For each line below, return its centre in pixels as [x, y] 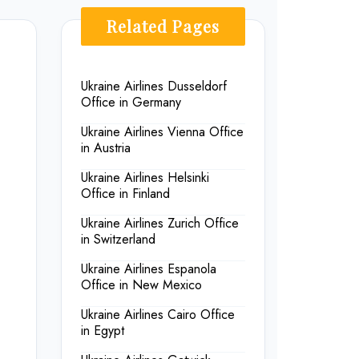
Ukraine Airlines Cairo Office [158, 315]
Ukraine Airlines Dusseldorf [154, 87]
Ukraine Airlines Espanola [149, 269]
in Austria [106, 148]
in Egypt [103, 331]
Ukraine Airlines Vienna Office [162, 132]
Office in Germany [131, 103]
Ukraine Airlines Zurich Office [160, 224]
